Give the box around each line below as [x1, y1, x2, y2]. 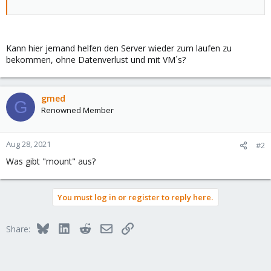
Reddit [90, 221, 116, 233]
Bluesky [48, 221, 79, 233]
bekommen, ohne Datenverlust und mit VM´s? [6, 54, 186, 65]
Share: [6, 223, 30, 235]
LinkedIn [69, 221, 102, 233]
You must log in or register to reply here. [57, 192, 213, 203]
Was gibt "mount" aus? [6, 155, 96, 167]
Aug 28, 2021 [6, 139, 51, 149]
